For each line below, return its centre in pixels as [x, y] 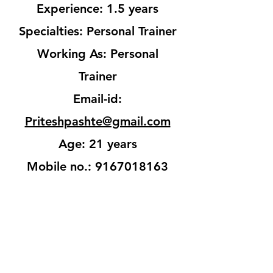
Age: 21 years [97, 144]
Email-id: [97, 99]
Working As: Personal [97, 54]
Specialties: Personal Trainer [97, 31]
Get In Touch [58, 243]
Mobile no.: [61, 166]
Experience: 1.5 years [97, 9]
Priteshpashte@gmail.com [97, 121]
